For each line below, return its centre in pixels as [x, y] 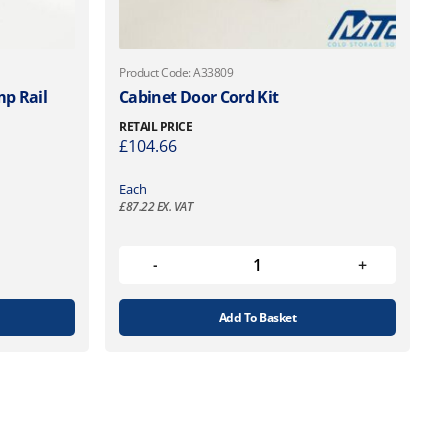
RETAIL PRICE [156, 126]
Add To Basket [257, 317]
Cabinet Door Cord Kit [199, 96]
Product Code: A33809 [176, 72]
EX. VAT [173, 206]
